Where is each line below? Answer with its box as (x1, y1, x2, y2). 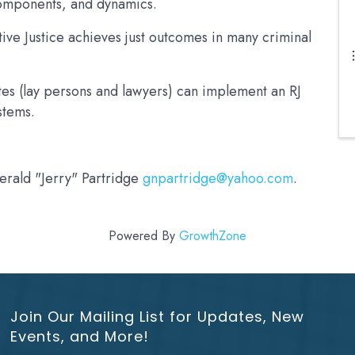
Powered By (109, 227, 179, 245)
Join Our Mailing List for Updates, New (10, 307, 305, 326)
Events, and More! (10, 326, 150, 346)
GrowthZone (179, 227, 246, 245)
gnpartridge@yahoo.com (143, 168, 293, 189)
